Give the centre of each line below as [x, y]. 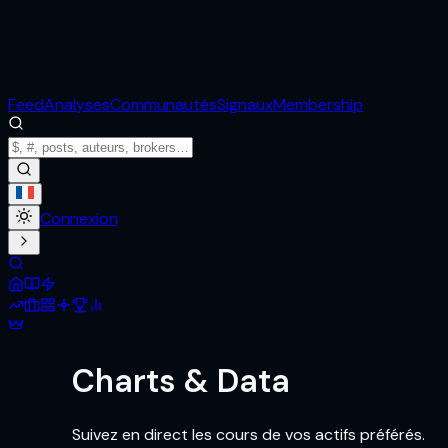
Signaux [245, 104]
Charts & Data [181, 381]
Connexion [79, 218]
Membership [318, 104]
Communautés [163, 104]
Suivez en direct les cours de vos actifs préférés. [248, 434]
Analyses [77, 104]
